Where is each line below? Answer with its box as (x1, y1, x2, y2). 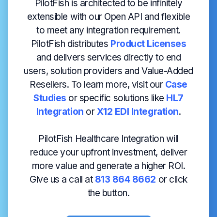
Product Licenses (110, 38, 186, 49)
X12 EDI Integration (96, 106, 179, 117)
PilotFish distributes (31, 38, 111, 49)
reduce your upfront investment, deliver (30, 146, 187, 158)
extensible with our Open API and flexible (27, 11, 190, 22)
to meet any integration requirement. (36, 24, 181, 36)
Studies (33, 92, 66, 104)
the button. (87, 187, 130, 199)
